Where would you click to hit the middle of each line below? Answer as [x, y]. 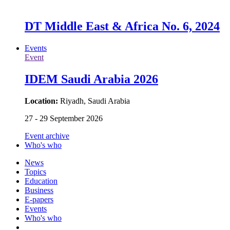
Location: [42, 101]
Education [41, 181]
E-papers [39, 199]
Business [39, 190]
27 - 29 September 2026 [64, 118]
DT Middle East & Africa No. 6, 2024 [122, 26]
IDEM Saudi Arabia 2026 [91, 79]
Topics [35, 171]
